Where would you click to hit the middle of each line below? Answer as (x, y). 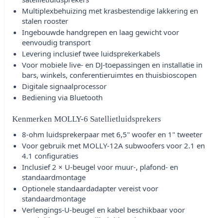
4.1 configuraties (50, 156)
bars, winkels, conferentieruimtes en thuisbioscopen (109, 75)
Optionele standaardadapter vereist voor (90, 189)
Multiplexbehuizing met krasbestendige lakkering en (110, 11)
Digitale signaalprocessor (64, 86)
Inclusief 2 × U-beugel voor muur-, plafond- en (100, 167)
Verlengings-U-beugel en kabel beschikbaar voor (103, 210)
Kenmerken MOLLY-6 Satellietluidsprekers (87, 119)
